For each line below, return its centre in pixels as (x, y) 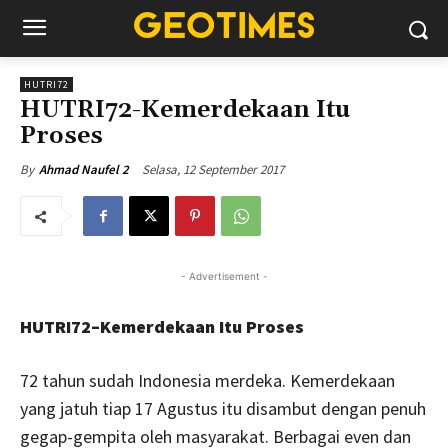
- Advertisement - (224, 276)
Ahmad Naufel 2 (84, 169)
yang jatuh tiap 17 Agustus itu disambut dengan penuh (223, 408)
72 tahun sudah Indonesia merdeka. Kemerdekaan (207, 380)
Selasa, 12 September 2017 (213, 169)
